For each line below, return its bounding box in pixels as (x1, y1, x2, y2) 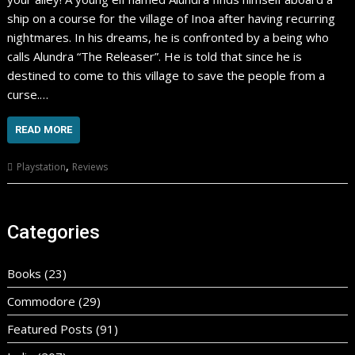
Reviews (72, 160, 109, 174)
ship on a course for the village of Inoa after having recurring (7, 10, 336, 26)
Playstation (17, 160, 67, 174)
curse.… (7, 86, 49, 102)
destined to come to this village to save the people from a (7, 67, 326, 83)
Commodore (7, 293, 76, 309)
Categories (7, 220, 101, 243)
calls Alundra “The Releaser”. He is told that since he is (7, 48, 303, 64)
